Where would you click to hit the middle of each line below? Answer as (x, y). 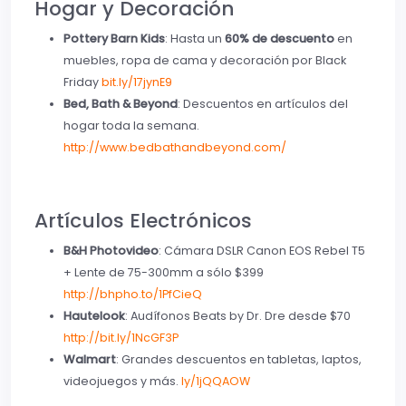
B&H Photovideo (111, 251)
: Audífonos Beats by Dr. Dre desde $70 (238, 316)
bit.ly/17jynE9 (137, 82)
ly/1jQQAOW (216, 382)
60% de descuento (280, 39)
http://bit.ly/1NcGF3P (121, 338)
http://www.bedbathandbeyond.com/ (175, 148)
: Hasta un (195, 39)
